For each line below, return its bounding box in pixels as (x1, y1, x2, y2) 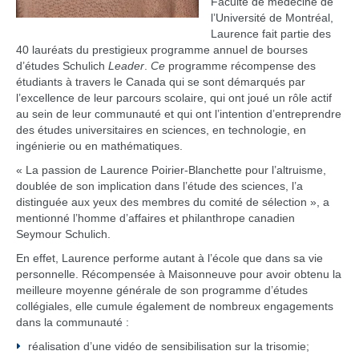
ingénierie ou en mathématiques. (16, 139, 183, 152)
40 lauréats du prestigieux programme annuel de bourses (16, 43, 308, 56)
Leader (108, 59, 144, 72)
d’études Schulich (16, 59, 108, 72)
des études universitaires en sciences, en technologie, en (16, 123, 306, 136)
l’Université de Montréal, (211, 11, 333, 24)
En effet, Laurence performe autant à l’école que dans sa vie (16, 252, 323, 264)
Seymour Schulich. (16, 228, 111, 240)
